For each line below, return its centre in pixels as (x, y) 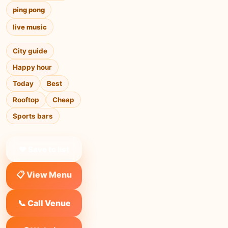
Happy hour (32, 67)
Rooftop (26, 100)
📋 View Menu (44, 174)
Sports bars (33, 116)
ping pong (29, 10)
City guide (30, 51)
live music (30, 27)
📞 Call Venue (44, 203)
